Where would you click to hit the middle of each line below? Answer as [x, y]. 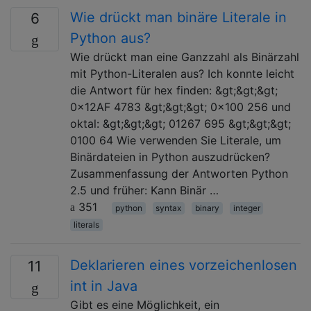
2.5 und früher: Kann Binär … [144, 190]
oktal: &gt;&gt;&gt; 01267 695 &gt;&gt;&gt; [180, 123]
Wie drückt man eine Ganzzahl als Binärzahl [185, 57]
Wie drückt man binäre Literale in [178, 17]
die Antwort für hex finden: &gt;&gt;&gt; [174, 90]
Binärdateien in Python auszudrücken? [170, 157]
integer [246, 208]
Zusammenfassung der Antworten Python [179, 173]
